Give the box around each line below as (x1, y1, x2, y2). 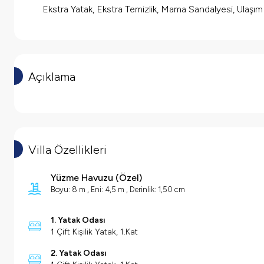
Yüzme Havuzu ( (51, 172, 119, 184)
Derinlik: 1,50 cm (130, 185, 185, 194)
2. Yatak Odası (51, 248, 107, 259)
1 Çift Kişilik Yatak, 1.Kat (51, 227, 138, 237)
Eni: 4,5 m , (91, 185, 130, 194)
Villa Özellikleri (28, 143, 107, 157)
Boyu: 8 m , (51, 185, 91, 194)
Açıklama (28, 70, 75, 84)
